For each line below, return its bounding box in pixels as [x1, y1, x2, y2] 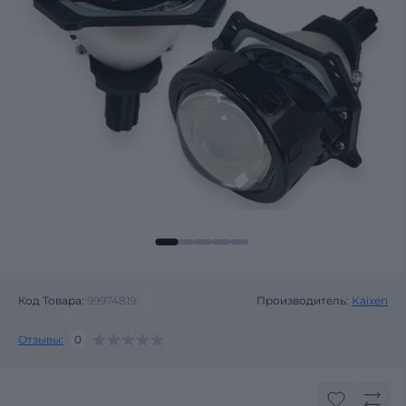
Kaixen [352, 294, 388, 307]
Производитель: [256, 294, 349, 307]
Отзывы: [18, 332, 63, 346]
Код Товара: [18, 294, 84, 307]
